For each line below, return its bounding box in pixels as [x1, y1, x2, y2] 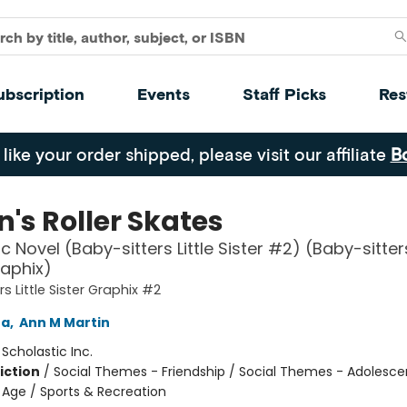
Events [137, 84, 190, 104]
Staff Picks [243, 84, 326, 104]
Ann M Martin [18, 313, 110, 332]
